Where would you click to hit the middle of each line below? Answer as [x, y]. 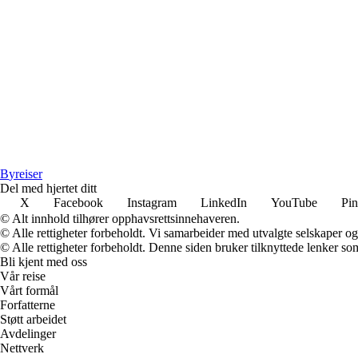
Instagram [152, 203]
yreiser [26, 174]
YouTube [294, 203]
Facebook [78, 203]
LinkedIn [224, 203]
